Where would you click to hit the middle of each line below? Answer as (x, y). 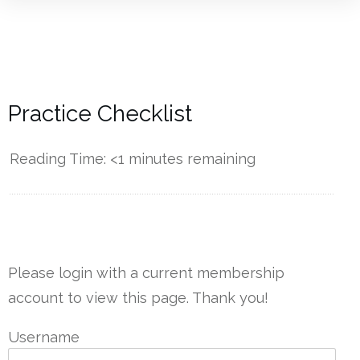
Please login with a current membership (146, 273)
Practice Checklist (100, 114)
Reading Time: (60, 159)
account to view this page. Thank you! (138, 298)
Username (44, 337)
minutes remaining (190, 159)
